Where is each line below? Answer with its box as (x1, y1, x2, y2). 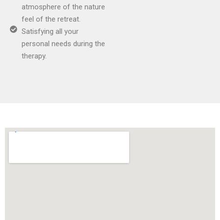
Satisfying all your (21, 27, 79, 36)
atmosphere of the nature (21, 2, 105, 12)
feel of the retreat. (21, 15, 81, 24)
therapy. (21, 52, 47, 61)
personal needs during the (21, 39, 105, 49)
